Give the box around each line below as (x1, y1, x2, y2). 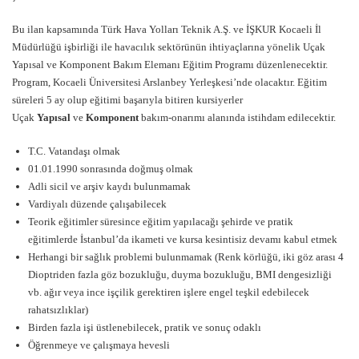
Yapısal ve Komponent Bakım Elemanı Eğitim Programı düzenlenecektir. (12, 58, 328, 71)
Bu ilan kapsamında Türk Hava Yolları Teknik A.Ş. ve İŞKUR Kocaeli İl (12, 23, 321, 36)
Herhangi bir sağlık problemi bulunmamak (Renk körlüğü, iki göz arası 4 (28, 251, 344, 264)
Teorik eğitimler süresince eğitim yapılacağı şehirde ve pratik (28, 216, 293, 228)
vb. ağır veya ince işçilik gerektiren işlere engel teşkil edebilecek (28, 286, 309, 299)
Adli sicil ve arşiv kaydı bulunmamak (28, 180, 191, 193)
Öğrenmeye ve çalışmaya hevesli (28, 339, 170, 352)
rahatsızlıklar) (28, 304, 88, 317)
